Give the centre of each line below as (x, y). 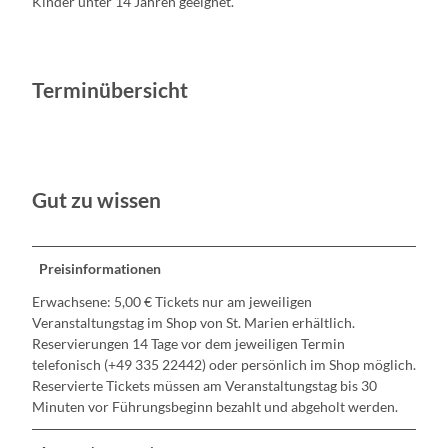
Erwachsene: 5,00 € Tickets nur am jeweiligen (172, 302)
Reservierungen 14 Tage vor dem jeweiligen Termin (188, 344)
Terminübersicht (110, 90)
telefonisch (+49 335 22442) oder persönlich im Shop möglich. (224, 365)
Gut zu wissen (96, 200)
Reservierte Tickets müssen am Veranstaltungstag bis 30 (204, 386)
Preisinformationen (100, 269)
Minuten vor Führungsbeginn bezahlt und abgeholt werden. (215, 407)
